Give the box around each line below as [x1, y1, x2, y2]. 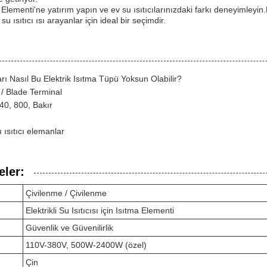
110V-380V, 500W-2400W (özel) [26, 240, 147, 250]
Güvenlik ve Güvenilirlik [26, 222, 113, 232]
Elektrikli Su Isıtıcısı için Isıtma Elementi [26, 205, 174, 215]
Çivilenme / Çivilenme [26, 188, 107, 198]
